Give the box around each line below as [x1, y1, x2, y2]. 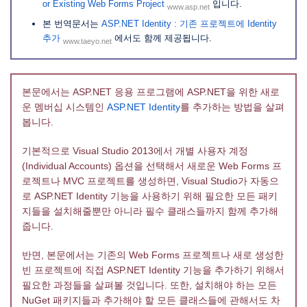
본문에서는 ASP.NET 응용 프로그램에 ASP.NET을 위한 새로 [22, 87, 280, 98]
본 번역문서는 [42, 18, 101, 29]
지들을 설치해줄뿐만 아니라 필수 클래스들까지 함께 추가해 [22, 206, 278, 217]
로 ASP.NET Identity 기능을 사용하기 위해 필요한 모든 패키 [22, 191, 278, 202]
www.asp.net [167, 2, 210, 11]
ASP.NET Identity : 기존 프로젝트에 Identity [101, 18, 277, 29]
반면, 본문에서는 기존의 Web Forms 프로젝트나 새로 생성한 [22, 250, 284, 261]
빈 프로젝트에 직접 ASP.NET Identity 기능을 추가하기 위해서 [22, 265, 284, 276]
